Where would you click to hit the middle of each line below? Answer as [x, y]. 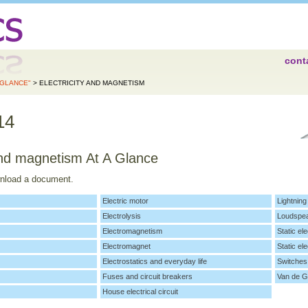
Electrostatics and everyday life [154, 262]
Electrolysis [121, 216]
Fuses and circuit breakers [147, 277]
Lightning [291, 201]
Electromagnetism [132, 231]
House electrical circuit [140, 292]
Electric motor [125, 201]
